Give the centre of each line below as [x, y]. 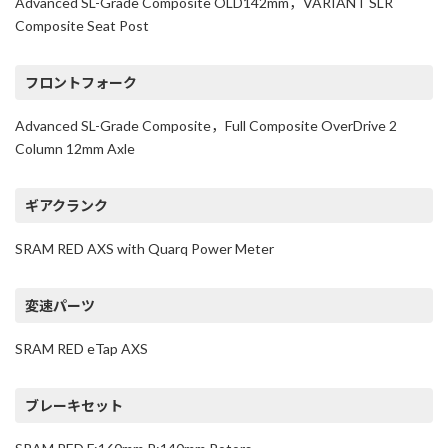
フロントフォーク [80, 83]
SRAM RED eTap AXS [81, 348]
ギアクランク [66, 206]
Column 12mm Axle [75, 148]
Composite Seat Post [82, 25]
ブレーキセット [73, 406]
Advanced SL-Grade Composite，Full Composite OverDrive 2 [206, 125]
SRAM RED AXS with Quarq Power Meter [144, 248]
